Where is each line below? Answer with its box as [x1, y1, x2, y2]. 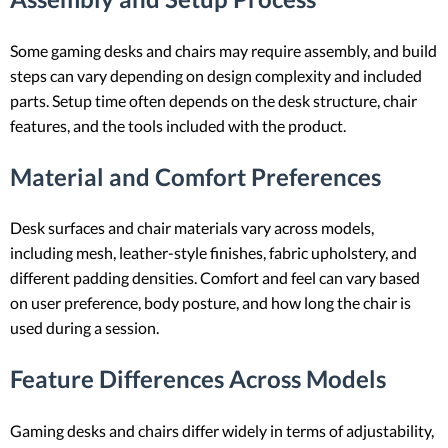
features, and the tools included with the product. [10, 115, 346, 135]
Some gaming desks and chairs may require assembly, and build [10, 40, 437, 60]
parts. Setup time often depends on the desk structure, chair [10, 90, 417, 110]
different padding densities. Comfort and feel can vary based [10, 268, 420, 288]
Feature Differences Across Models [10, 364, 386, 394]
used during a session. [10, 318, 159, 338]
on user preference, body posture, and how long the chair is [10, 293, 411, 313]
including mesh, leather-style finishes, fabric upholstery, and [10, 243, 417, 263]
